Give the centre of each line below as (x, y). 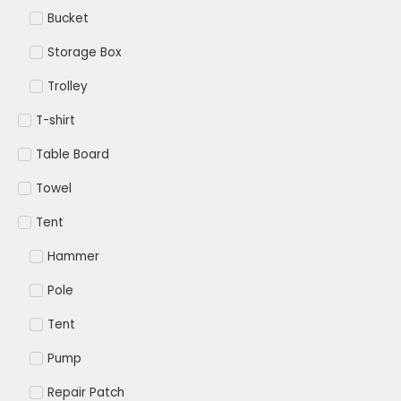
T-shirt (55, 121)
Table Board (73, 155)
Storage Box (84, 53)
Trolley (67, 87)
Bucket (68, 19)
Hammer (73, 257)
